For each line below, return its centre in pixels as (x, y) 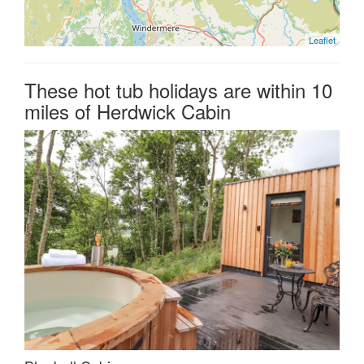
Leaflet (322, 40)
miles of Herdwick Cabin (128, 111)
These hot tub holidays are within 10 (178, 90)
